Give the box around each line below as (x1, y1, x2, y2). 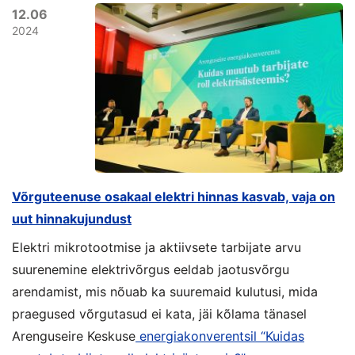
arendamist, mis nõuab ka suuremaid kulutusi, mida (12, 284, 318, 300)
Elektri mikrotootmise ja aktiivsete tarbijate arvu (12, 239, 301, 255)
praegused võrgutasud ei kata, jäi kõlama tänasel (12, 306, 307, 322)
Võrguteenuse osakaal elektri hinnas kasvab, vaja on (12, 189, 335, 204)
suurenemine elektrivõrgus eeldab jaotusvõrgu (12, 261, 289, 277)
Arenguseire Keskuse (12, 328, 136, 344)
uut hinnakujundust (12, 211, 132, 227)
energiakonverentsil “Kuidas (136, 328, 304, 344)
